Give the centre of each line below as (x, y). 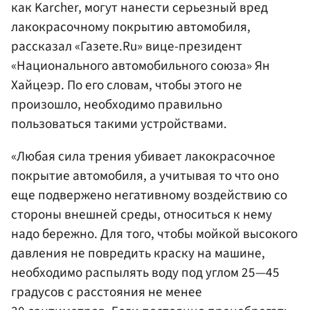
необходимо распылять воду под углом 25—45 (145, 273)
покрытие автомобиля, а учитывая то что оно (145, 176)
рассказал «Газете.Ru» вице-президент (127, 47)
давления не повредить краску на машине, (138, 254)
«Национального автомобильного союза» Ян (140, 66)
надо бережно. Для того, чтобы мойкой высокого (154, 234)
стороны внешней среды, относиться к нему (142, 215)
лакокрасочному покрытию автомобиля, (131, 27)
